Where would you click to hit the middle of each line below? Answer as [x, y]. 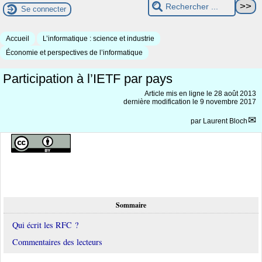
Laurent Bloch [225, 121]
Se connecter [44, 9]
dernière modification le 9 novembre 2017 [190, 101]
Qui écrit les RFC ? [45, 225]
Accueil [18, 38]
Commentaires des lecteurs [57, 242]
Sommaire [131, 205]
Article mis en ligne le [179, 93]
